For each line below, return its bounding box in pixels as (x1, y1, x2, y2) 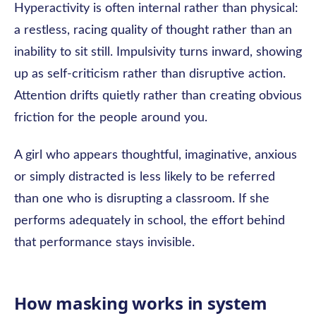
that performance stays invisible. (14, 236, 195, 249)
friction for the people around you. (14, 111, 207, 124)
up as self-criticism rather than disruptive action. (14, 68, 286, 80)
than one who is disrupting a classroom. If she (14, 193, 269, 205)
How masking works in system (14, 291, 267, 315)
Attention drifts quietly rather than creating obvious (14, 90, 302, 102)
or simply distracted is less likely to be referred (14, 171, 275, 183)
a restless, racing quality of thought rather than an (14, 24, 292, 37)
